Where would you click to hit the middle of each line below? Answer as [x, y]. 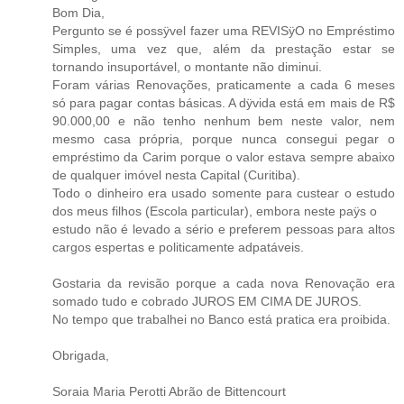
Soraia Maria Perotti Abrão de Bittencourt [169, 391]
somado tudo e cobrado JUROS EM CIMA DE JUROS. [207, 301]
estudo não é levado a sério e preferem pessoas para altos [224, 229]
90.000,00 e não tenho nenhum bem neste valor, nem [224, 120]
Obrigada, [81, 355]
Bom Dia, [78, 12]
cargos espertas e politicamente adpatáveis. [178, 247]
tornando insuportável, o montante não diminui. [187, 66]
